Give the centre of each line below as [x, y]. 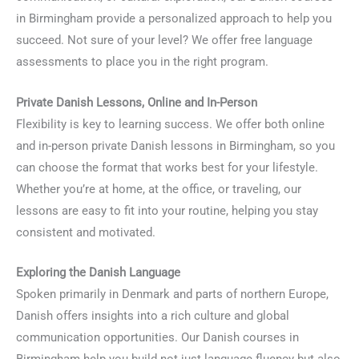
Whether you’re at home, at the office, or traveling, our [159, 189]
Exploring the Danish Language [98, 273]
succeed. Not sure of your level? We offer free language [164, 40]
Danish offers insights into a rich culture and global [153, 316]
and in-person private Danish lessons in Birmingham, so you [175, 145]
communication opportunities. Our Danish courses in [157, 338]
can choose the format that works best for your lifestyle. [167, 167]
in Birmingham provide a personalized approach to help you [174, 19]
